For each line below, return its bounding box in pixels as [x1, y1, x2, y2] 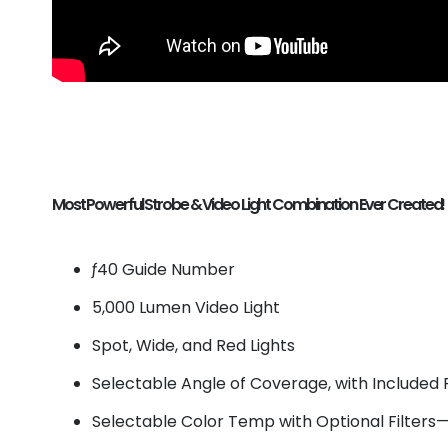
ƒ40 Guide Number [92, 257, 235, 281]
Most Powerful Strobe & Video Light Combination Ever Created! [52, 192, 445, 216]
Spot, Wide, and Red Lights [92, 333, 295, 357]
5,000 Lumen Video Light [92, 295, 280, 319]
